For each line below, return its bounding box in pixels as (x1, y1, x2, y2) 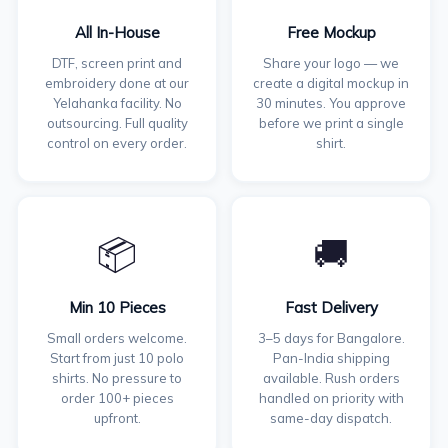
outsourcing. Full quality (46, 115, 188, 131)
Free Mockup (286, 23, 376, 42)
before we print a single (258, 115, 404, 131)
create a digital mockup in (253, 75, 409, 91)
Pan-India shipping (272, 350, 390, 366)
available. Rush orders (262, 370, 400, 386)
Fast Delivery (284, 298, 378, 317)
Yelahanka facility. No (52, 95, 182, 111)
